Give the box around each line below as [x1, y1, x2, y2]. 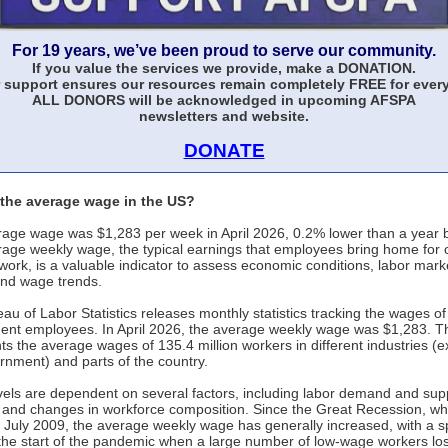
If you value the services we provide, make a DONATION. [32, 60, 416, 76]
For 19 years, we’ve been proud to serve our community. [12, 42, 436, 59]
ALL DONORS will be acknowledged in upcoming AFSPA [32, 92, 416, 108]
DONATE [183, 140, 265, 161]
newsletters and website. [139, 108, 309, 124]
